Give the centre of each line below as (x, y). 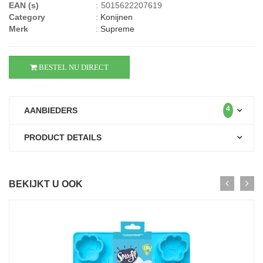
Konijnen (117, 17)
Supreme (117, 29)
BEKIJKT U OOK (46, 184)
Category (27, 17)
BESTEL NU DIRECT (73, 67)
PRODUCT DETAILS (63, 137)
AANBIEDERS (51, 110)
